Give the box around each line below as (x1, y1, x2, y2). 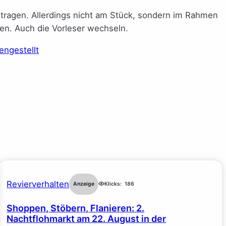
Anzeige (73, 180, 95, 187)
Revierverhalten (7, 179, 70, 189)
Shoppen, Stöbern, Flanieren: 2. (7, 202, 145, 213)
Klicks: (104, 180, 122, 187)
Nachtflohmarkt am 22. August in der (7, 213, 166, 224)
